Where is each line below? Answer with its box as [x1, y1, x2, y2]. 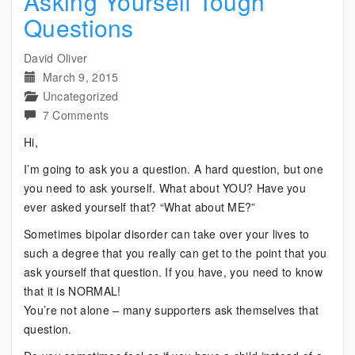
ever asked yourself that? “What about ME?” [24, 199, 256, 215]
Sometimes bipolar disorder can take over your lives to [24, 226, 310, 242]
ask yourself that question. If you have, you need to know [24, 264, 323, 280]
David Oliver [24, 50, 88, 66]
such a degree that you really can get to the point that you [24, 245, 327, 261]
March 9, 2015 [42, 69, 119, 85]
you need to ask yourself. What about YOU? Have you [24, 180, 306, 196]
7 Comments [42, 107, 109, 123]
